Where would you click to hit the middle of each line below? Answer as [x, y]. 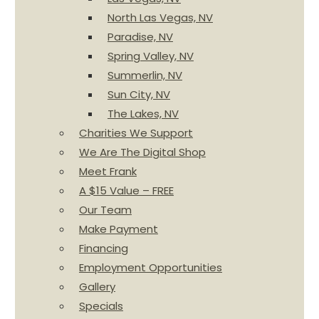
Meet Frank [108, 171]
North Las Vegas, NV [160, 17]
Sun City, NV [138, 94]
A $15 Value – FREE [126, 190]
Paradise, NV [140, 37]
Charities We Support [136, 133]
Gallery [97, 287]
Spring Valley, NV [150, 56]
